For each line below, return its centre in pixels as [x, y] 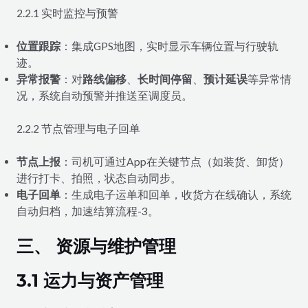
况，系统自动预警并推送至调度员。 [104, 96]
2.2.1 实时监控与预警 [67, 13]
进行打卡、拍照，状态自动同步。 [99, 178]
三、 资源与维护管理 [96, 246]
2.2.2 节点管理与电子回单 [78, 128]
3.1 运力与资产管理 [90, 280]
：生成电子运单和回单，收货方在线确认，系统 [176, 195]
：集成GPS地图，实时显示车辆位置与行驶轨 [169, 46]
